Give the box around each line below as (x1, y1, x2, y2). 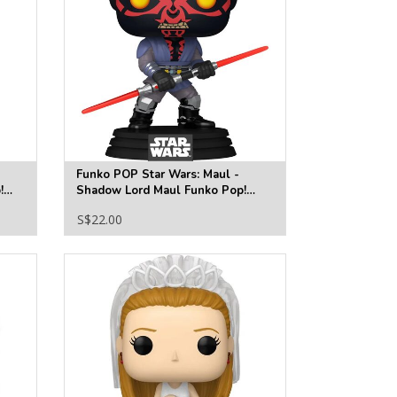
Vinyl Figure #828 (75, 198, 177, 215)
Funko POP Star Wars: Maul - (75, 167, 239, 183)
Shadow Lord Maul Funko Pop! (75, 183, 246, 199)
